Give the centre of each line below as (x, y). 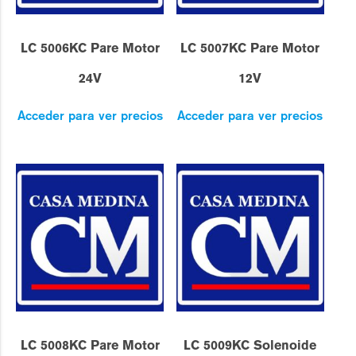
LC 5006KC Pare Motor (90, 48)
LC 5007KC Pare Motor (250, 48)
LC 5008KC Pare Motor (90, 345)
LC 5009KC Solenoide (250, 345)
